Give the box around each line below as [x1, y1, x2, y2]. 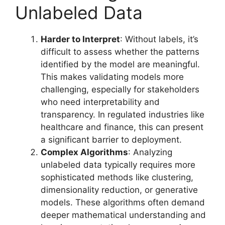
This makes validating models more [41, 72, 184, 82]
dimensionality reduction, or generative [41, 185, 198, 195]
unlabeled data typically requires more [41, 160, 195, 170]
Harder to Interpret [41, 34, 120, 45]
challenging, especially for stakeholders [41, 84, 199, 95]
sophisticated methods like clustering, [41, 172, 193, 183]
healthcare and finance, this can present [41, 122, 203, 133]
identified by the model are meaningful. [41, 59, 200, 70]
